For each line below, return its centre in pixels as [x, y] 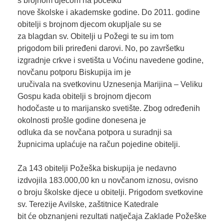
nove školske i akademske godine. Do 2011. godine [108, 12]
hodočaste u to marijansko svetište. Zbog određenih [108, 108]
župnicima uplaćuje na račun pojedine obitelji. [98, 144]
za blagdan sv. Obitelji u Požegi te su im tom [95, 36]
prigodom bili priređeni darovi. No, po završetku [101, 48]
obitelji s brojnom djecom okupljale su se [89, 24]
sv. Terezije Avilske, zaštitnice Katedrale [88, 204]
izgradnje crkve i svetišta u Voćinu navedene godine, [110, 60]
